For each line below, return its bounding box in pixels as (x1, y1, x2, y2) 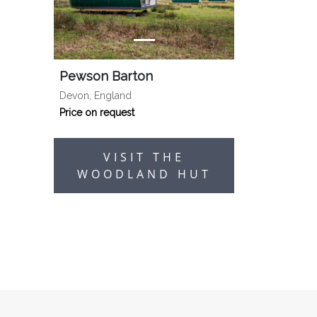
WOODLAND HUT (76, 166, 212, 182)
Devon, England (59, 90, 132, 101)
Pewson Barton (59, 69, 153, 83)
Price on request (59, 107, 134, 118)
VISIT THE (103, 149, 185, 165)
